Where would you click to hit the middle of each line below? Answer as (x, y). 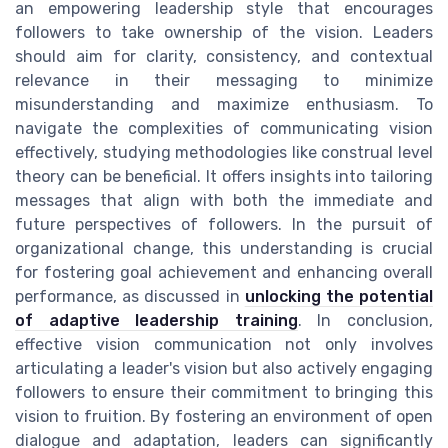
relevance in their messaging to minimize (224, 81)
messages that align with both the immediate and (224, 201)
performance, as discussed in (130, 297)
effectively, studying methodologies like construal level (224, 153)
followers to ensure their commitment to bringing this (224, 393)
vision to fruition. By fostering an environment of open (224, 417)
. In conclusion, (365, 321)
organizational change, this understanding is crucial (224, 249)
